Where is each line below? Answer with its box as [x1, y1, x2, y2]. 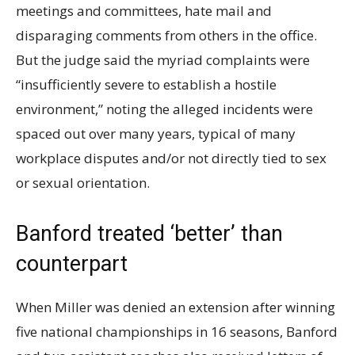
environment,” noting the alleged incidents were [16, 100, 313, 118]
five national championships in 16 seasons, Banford [16, 323, 338, 341]
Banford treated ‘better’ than [16, 221, 283, 246]
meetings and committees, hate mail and [16, 2, 272, 20]
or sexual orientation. [16, 174, 150, 192]
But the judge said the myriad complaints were [16, 51, 310, 69]
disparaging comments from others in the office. [16, 26, 317, 44]
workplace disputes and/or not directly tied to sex [16, 149, 326, 167]
